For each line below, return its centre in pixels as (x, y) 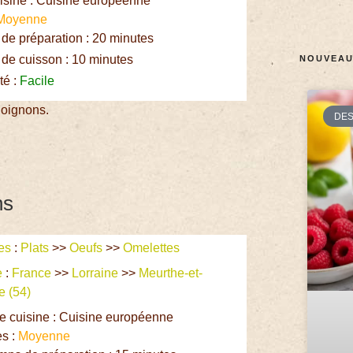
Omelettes (152, 248)
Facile (37, 80)
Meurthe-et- (171, 273)
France (32, 273)
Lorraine (95, 273)
